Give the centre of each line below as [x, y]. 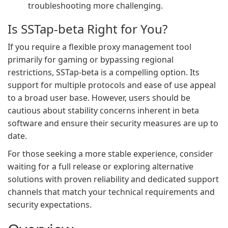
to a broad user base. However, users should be [99, 98]
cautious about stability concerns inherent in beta [103, 110]
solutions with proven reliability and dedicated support [113, 179]
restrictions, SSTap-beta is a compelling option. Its [104, 72]
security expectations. [50, 205]
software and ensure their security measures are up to [113, 123]
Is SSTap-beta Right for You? [88, 29]
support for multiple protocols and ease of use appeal [112, 85]
